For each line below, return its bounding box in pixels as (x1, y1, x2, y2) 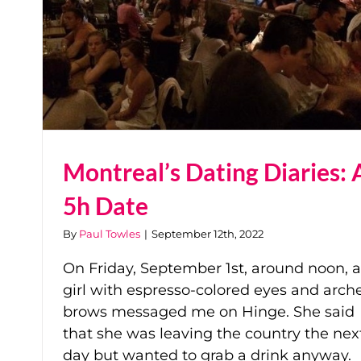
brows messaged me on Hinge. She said (63, 302, 355, 321)
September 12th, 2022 (151, 226, 263, 240)
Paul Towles (79, 226, 140, 240)
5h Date (63, 190, 148, 220)
